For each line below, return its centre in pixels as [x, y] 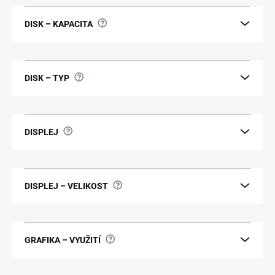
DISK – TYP [47, 78]
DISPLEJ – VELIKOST [66, 186]
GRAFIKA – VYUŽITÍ [63, 240]
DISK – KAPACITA [59, 24]
